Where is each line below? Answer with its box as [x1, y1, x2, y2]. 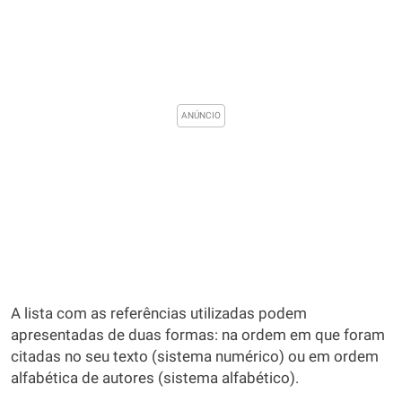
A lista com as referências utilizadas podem [11, 305, 307, 322]
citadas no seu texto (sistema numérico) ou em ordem [11, 348, 379, 365]
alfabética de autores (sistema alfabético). [11, 370, 299, 387]
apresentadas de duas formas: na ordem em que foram [11, 327, 385, 344]
